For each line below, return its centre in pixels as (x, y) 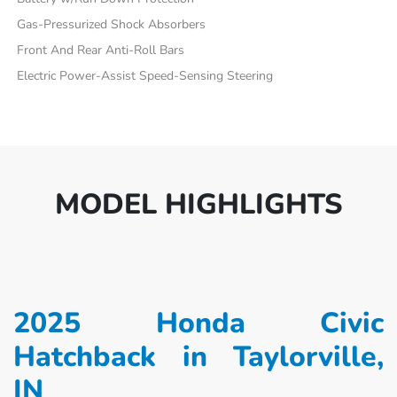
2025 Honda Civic (198, 323)
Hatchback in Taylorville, (198, 356)
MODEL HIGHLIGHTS (198, 204)
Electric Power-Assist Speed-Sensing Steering (145, 75)
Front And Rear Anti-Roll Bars (101, 50)
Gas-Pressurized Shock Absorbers (112, 24)
